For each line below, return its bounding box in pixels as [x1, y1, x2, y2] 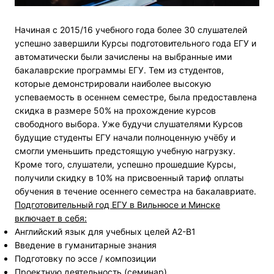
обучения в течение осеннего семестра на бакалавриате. [15, 186, 256, 197]
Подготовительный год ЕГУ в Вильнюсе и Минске [15, 199, 220, 210]
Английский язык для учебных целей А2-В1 [15, 226, 196, 237]
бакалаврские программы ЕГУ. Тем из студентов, [15, 65, 224, 76]
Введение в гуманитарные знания [15, 240, 157, 251]
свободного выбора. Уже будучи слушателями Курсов [15, 119, 243, 130]
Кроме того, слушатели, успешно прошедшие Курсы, [15, 159, 236, 170]
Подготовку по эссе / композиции [15, 253, 156, 264]
